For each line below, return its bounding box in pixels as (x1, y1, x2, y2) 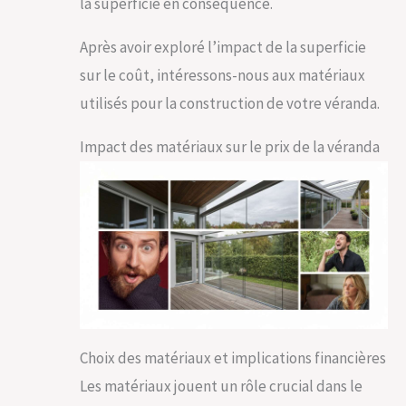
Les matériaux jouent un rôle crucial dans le (80, 376, 362, 397)
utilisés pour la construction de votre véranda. (80, 92, 380, 113)
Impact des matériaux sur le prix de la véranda (80, 136, 380, 157)
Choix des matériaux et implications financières (80, 348, 386, 369)
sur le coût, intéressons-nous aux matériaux (80, 64, 365, 85)
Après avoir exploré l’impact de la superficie (80, 36, 366, 57)
